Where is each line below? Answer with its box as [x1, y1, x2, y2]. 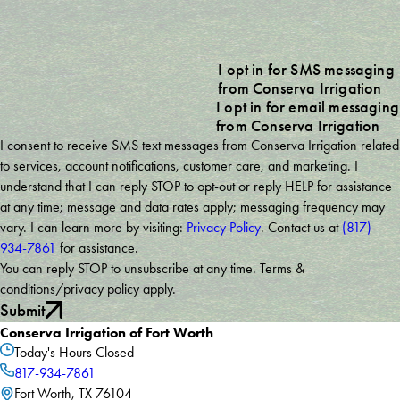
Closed [91, 344, 134, 361]
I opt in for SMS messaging [218, 60, 395, 79]
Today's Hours [13, 344, 92, 361]
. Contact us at [261, 219, 342, 236]
